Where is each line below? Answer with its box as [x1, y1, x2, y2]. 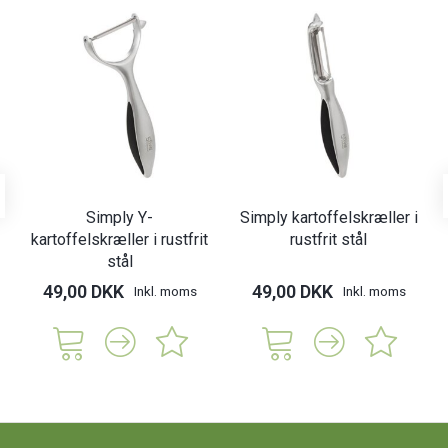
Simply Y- [86, 208, 153, 228]
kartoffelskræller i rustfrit [31, 230, 208, 250]
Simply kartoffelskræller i [239, 208, 418, 228]
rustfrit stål [290, 230, 367, 250]
